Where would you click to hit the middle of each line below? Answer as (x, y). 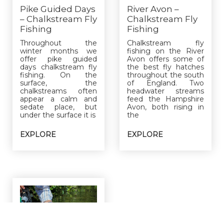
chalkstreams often (58, 91)
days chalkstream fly (58, 67)
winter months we (58, 51)
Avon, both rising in (165, 107)
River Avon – (153, 9)
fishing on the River (165, 51)
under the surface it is (58, 115)
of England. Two (165, 83)
